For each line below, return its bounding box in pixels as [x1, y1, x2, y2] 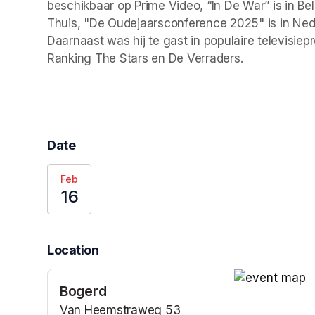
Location [47, 243, 99, 258]
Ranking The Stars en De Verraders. [47, 51, 243, 66]
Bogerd [60, 283, 107, 300]
